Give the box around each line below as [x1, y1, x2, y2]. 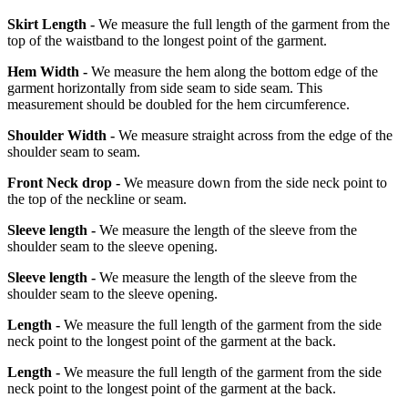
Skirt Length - [7, 15, 95, 32]
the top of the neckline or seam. [7, 190, 187, 207]
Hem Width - [7, 63, 87, 79]
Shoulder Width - [7, 127, 115, 143]
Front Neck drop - [7, 174, 120, 190]
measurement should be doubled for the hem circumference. [7, 96, 350, 112]
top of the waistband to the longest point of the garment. [7, 32, 327, 48]
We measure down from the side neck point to [120, 174, 387, 190]
